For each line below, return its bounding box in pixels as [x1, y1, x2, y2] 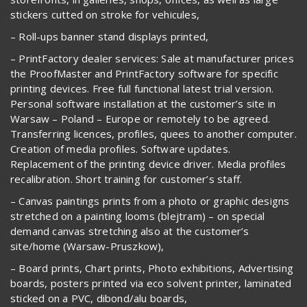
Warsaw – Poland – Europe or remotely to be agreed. [10, 111, 271, 125]
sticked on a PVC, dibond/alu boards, [10, 291, 188, 305]
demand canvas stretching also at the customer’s [10, 223, 249, 238]
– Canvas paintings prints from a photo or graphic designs [10, 193, 290, 208]
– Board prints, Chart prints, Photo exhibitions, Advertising [10, 260, 294, 275]
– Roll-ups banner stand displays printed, [10, 29, 209, 43]
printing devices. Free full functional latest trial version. [10, 81, 274, 95]
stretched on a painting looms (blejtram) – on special [10, 208, 265, 223]
